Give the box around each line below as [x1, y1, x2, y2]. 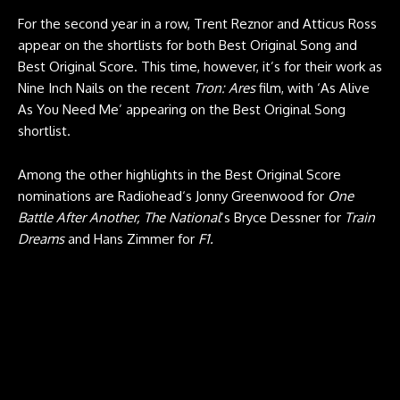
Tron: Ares [194, 79, 255, 96]
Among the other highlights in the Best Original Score [18, 165, 341, 183]
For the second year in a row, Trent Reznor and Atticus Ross [18, 14, 377, 32]
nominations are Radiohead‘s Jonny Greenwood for [18, 187, 328, 204]
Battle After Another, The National [18, 208, 221, 226]
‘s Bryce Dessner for [221, 208, 345, 226]
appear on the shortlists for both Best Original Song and [18, 36, 357, 54]
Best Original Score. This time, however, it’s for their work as [18, 57, 382, 75]
